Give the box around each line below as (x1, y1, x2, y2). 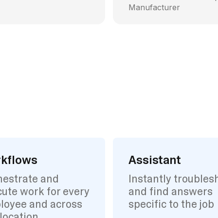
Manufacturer (128, 2, 180, 12)
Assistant (128, 152, 181, 167)
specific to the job (128, 197, 214, 211)
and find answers (128, 184, 213, 199)
